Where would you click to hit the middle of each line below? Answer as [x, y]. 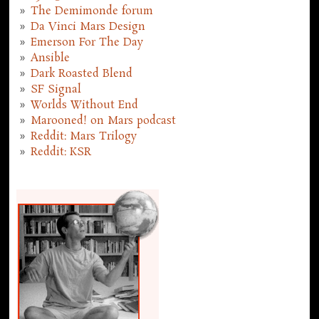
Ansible [51, 59]
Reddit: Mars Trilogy [84, 137]
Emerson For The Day [87, 43]
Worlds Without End [85, 106]
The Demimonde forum [92, 12]
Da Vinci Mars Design [88, 27]
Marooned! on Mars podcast [104, 121]
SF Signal [56, 90]
